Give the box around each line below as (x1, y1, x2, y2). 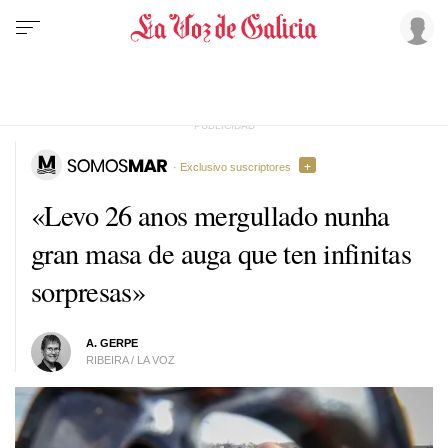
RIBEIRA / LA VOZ (85, 353, 175, 366)
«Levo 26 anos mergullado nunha (31, 195, 390, 234)
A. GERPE (85, 336, 138, 349)
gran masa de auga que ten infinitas (31, 233, 412, 272)
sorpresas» (31, 271, 146, 310)
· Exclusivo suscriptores (173, 160, 291, 173)
